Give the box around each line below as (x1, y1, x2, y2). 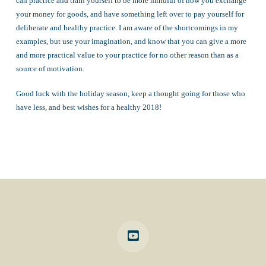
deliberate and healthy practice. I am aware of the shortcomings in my (15, 23, 238, 32)
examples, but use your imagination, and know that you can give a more (15, 36, 246, 46)
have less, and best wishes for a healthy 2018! (15, 103, 161, 112)
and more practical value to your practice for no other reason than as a (15, 50, 239, 59)
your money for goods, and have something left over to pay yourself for (15, 9, 244, 18)
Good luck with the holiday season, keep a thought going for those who (15, 89, 245, 99)
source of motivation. (15, 64, 84, 73)
